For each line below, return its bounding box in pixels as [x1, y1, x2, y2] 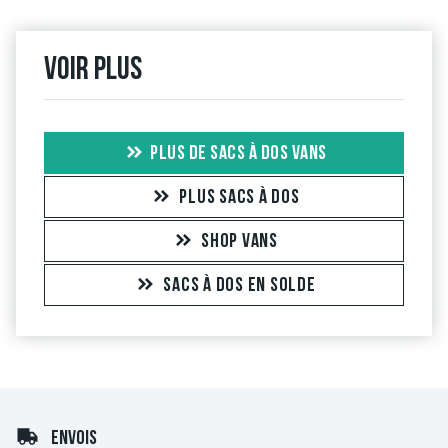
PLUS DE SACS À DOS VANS [150, 143, 327, 164]
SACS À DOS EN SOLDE [163, 275, 316, 296]
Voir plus [44, 54, 142, 87]
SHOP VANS [201, 231, 278, 252]
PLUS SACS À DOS [179, 187, 300, 208]
